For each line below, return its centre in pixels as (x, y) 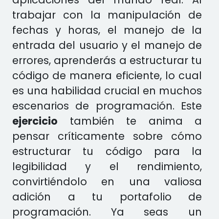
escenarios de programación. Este (107, 106)
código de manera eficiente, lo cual (107, 76)
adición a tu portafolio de (107, 197)
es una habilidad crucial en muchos (107, 91)
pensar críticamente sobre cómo (107, 136)
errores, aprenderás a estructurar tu (107, 60)
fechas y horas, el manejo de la (107, 30)
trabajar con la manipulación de (107, 15)
